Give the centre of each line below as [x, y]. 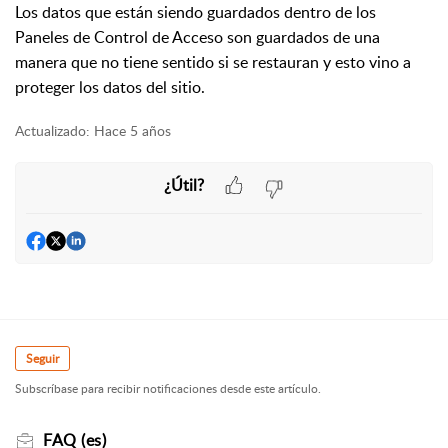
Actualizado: [52, 130]
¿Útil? [184, 184]
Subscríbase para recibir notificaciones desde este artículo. [168, 389]
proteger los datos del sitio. [112, 87]
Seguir [42, 359]
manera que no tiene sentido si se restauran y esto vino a [213, 62]
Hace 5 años [132, 130]
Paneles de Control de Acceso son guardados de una [197, 37]
